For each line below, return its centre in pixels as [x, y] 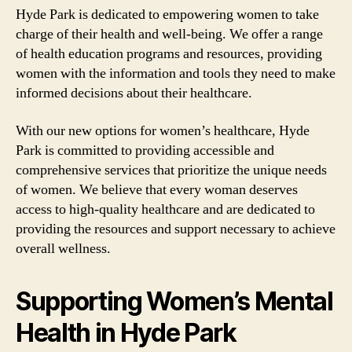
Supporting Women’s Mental [174, 301]
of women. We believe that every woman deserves [157, 189]
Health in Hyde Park [126, 332]
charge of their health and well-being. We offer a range [169, 34]
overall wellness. [63, 248]
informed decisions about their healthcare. [134, 93]
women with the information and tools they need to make [176, 73]
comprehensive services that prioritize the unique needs [171, 170]
